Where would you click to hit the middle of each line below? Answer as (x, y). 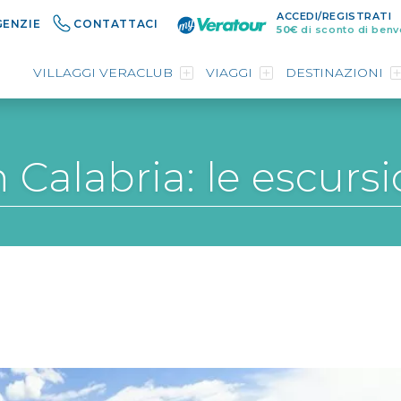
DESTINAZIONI (334, 73)
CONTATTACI (116, 24)
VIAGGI (229, 73)
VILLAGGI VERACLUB (103, 73)
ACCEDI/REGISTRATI (334, 16)
